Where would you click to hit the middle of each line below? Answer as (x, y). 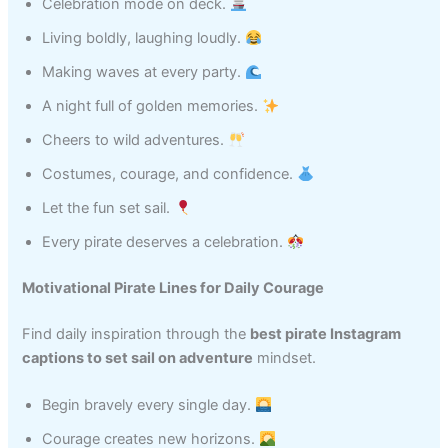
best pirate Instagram (326, 333)
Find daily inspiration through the (136, 333)
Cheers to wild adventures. (135, 140)
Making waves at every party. (144, 72)
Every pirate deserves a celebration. (165, 242)
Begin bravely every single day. (149, 405)
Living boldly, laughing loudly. (144, 38)
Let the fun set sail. (108, 208)
